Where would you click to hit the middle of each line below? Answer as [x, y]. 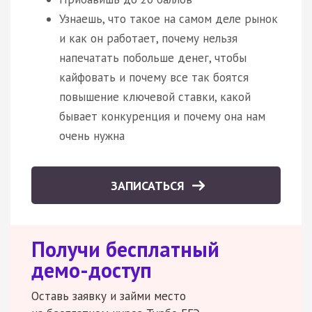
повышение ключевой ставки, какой [155, 96]
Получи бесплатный [125, 249]
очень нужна [92, 135]
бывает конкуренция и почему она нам [162, 116]
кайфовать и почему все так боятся [154, 77]
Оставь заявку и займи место [109, 296]
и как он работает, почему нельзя [148, 38]
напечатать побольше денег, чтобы [153, 57]
